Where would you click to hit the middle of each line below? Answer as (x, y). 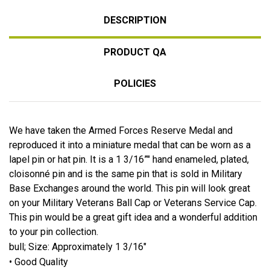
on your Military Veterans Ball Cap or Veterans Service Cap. (133, 202)
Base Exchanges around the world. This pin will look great (130, 188)
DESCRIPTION (135, 20)
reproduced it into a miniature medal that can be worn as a (130, 145)
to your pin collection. (54, 231)
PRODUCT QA (135, 52)
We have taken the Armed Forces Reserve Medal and (121, 130)
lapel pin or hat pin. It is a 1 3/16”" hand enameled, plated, (129, 159)
